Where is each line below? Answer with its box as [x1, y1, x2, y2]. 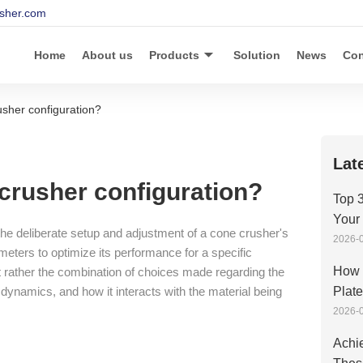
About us [82, 49, 133, 62]
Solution [233, 49, 280, 62]
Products [149, 49, 199, 62]
